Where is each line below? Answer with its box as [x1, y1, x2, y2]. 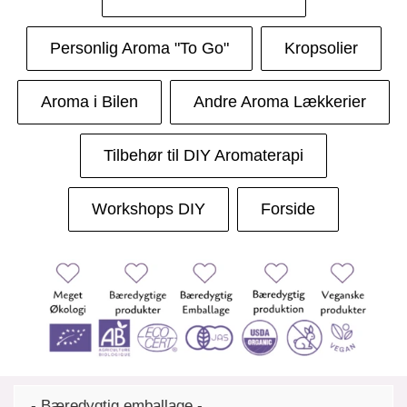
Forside [261, 199, 315, 218]
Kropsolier [283, 38, 358, 57]
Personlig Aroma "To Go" [49, 38, 229, 57]
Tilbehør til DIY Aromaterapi [104, 145, 303, 164]
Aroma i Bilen [41, 92, 138, 111]
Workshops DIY [92, 199, 205, 218]
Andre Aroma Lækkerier [194, 92, 366, 111]
